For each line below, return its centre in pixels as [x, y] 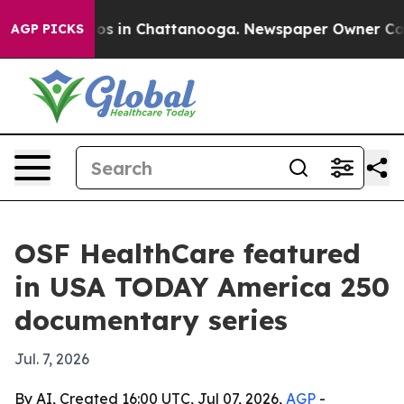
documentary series [151, 320]
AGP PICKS [47, 29]
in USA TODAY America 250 [202, 287]
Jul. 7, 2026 [52, 359]
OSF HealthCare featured [188, 253]
